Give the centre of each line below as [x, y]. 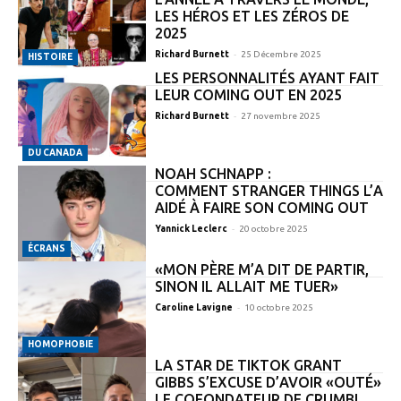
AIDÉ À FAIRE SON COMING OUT [261, 207]
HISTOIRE [50, 56]
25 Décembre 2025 [281, 54]
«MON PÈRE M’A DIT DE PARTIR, [261, 269]
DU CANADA [55, 152]
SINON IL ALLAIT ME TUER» [246, 286]
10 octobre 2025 [278, 307]
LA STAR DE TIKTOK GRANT [248, 365]
